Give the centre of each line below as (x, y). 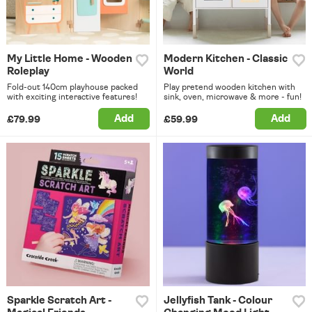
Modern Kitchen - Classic (225, 59)
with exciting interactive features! (72, 97)
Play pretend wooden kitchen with (229, 87)
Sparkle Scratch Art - (59, 300)
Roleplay (28, 72)
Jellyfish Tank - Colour (218, 300)
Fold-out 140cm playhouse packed (72, 87)
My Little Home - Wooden (70, 59)
